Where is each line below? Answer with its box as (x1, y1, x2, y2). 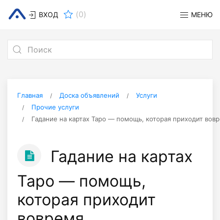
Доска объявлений (59, 91, 119, 99)
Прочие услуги (31, 103, 79, 111)
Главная (17, 91, 43, 99)
